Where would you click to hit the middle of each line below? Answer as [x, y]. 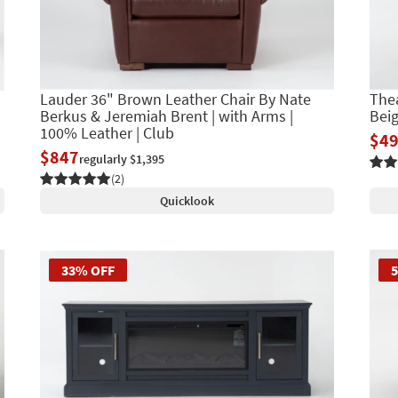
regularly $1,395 [121, 159]
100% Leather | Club [107, 132]
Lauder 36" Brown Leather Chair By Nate [175, 99]
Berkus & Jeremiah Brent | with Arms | [166, 115]
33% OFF [88, 270]
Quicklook [187, 200]
